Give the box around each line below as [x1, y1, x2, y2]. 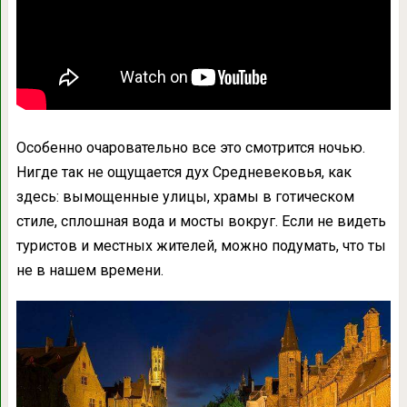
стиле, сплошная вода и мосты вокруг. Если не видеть [15, 213, 386, 231]
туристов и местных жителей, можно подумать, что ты [15, 237, 386, 255]
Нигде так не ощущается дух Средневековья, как [15, 164, 352, 182]
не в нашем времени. [15, 262, 164, 280]
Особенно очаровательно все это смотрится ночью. [15, 139, 365, 157]
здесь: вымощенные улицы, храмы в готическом [15, 188, 354, 206]
